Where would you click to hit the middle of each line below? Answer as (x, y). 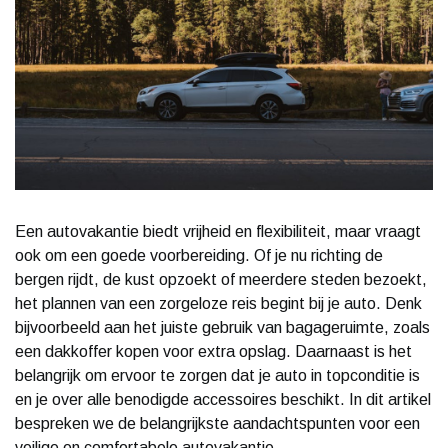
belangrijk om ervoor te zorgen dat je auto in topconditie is (217, 375)
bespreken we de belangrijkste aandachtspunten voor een (217, 423)
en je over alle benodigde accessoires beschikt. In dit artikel (223, 399)
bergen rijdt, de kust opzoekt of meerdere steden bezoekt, (221, 279)
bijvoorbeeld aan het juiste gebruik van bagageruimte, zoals (222, 327)
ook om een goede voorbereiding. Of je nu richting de (199, 255)
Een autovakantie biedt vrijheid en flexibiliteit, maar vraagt (218, 231)
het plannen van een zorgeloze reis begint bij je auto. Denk (218, 303)
